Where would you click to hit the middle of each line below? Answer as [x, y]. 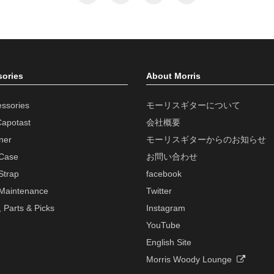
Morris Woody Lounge [191, 260]
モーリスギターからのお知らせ [206, 140]
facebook [164, 174]
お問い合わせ [172, 157]
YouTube [163, 225]
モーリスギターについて [193, 106]
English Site [169, 243]
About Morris [173, 76]
